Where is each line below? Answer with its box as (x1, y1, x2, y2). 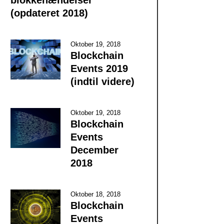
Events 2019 (70, 62, 128, 74)
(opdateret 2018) (10, 7, 88, 18)
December (70, 144, 118, 155)
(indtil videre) (70, 75, 134, 87)
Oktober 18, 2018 (70, 190, 120, 198)
